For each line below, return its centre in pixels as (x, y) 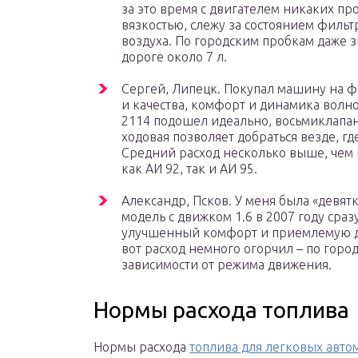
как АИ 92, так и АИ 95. (189, 169)
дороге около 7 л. (174, 57)
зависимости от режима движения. (227, 265)
